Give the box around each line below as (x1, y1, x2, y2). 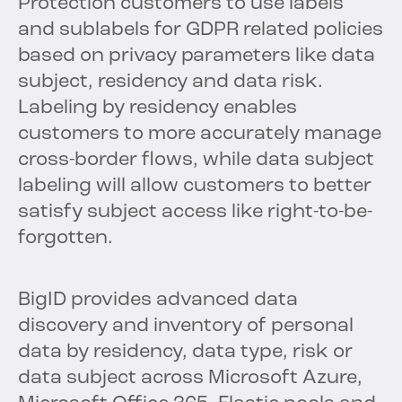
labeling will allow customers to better (18, 176, 371, 197)
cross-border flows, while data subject (18, 150, 374, 171)
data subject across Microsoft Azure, (18, 368, 363, 389)
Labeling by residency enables (18, 98, 297, 119)
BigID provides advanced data (18, 290, 298, 311)
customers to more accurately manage (18, 124, 381, 145)
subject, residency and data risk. (18, 72, 323, 93)
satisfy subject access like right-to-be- (18, 202, 372, 223)
